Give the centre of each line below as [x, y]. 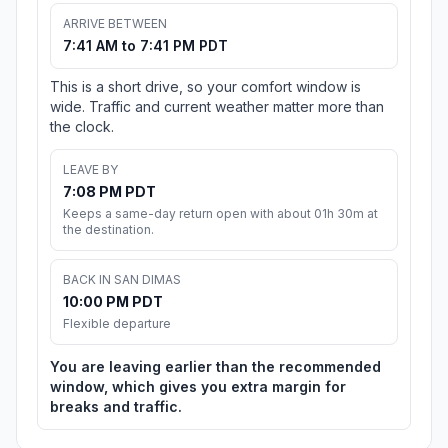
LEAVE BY [90, 170]
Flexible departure [117, 324]
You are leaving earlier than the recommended [215, 367]
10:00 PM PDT [113, 302]
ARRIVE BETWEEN [115, 24]
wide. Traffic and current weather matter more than [217, 107]
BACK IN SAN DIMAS [122, 280]
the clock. [82, 127]
